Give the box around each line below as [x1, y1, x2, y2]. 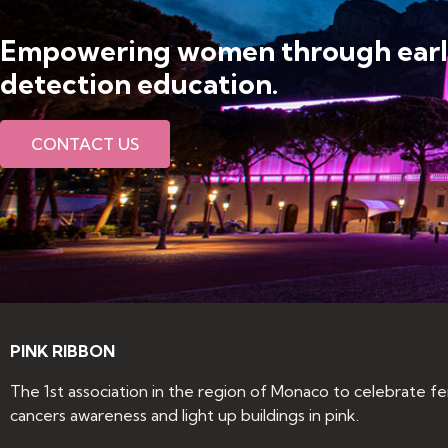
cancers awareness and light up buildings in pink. [10, 405, 359, 425]
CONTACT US [31, 134, 139, 154]
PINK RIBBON [10, 341, 115, 361]
